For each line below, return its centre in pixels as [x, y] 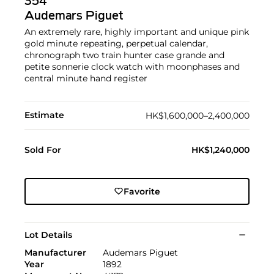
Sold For [43, 150]
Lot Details [48, 235]
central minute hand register [86, 78]
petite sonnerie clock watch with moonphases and [132, 66]
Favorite [142, 191]
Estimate [44, 115]
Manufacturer [55, 252]
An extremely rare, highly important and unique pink [137, 31]
